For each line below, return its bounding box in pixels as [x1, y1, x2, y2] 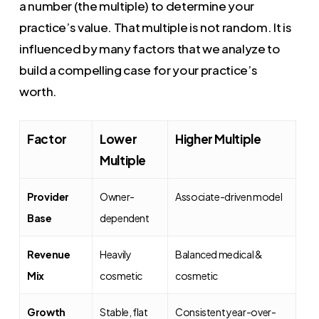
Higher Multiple [174, 130, 261, 147]
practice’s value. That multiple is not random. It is [19, 19, 292, 36]
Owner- [99, 189, 135, 203]
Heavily [99, 247, 132, 261]
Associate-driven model [174, 189, 283, 203]
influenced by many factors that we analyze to [19, 41, 281, 57]
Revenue [26, 247, 70, 261]
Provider [26, 189, 70, 203]
